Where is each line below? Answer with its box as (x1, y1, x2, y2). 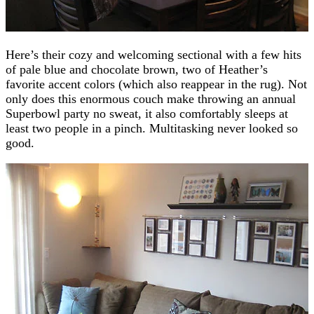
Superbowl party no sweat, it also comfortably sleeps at (6, 106, 288, 121)
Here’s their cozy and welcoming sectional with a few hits (6, 47, 301, 62)
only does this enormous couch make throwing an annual (6, 91, 296, 106)
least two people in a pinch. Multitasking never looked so (6, 121, 298, 135)
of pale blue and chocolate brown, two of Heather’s (6, 62, 268, 76)
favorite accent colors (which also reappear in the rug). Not (6, 76, 307, 91)
